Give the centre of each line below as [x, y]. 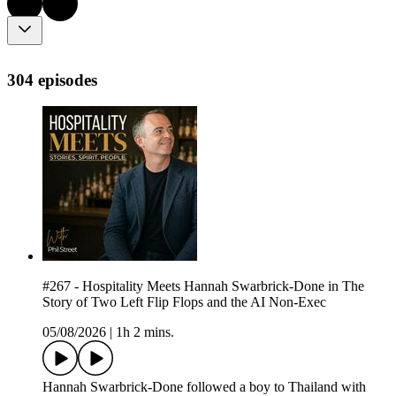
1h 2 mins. [145, 332]
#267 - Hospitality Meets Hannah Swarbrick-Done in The [203, 286]
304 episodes [52, 80]
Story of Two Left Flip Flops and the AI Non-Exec [184, 302]
